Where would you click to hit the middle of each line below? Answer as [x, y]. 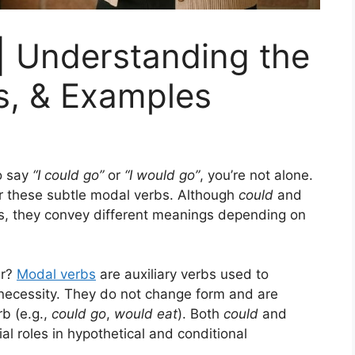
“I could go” [68, 175]
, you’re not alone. [256, 175]
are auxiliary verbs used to [182, 275]
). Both [200, 314]
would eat [146, 314]
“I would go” [162, 175]
